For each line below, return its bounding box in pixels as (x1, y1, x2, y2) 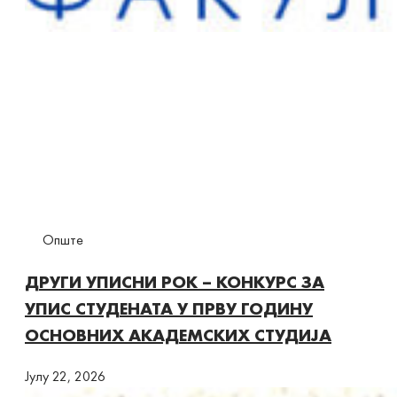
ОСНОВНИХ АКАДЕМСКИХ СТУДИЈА (25, 323, 331, 346)
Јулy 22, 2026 (25, 366, 105, 385)
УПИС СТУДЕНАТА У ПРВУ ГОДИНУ (25, 296, 313, 320)
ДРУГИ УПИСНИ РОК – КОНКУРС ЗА (25, 269, 324, 293)
